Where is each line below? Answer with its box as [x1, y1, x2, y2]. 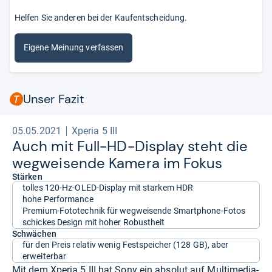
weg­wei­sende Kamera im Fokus [12, 153, 223, 172]
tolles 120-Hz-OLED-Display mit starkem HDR [22, 182, 194, 192]
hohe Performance [22, 194, 93, 204]
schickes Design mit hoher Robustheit [22, 217, 165, 227]
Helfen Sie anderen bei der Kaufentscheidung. [15, 12, 188, 22]
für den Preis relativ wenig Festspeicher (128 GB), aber [22, 239, 229, 250]
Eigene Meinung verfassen [24, 42, 124, 53]
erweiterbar [22, 251, 67, 261]
